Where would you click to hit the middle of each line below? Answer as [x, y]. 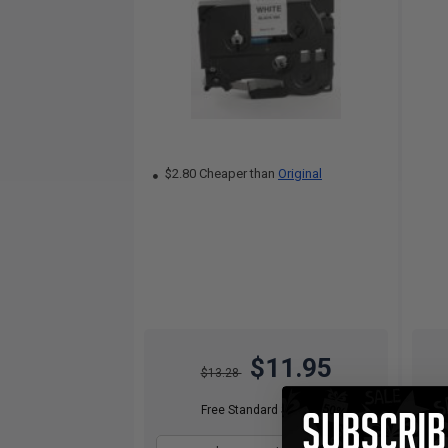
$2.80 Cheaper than [220, 173]
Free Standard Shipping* [266, 410]
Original [300, 173]
